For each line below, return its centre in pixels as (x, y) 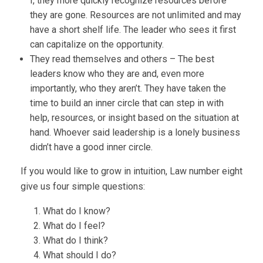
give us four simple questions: (83, 186)
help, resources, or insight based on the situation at (134, 118)
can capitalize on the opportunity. (97, 44)
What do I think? (75, 240)
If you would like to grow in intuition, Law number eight (131, 171)
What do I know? (76, 211)
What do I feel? (74, 226)
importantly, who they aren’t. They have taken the (128, 88)
